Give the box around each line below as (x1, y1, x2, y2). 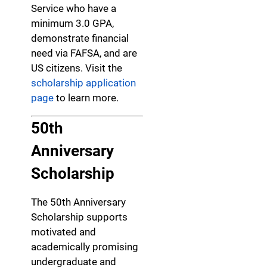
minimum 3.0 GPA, (31, 17, 114, 30)
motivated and (31, 226, 96, 238)
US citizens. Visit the (31, 62, 122, 74)
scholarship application (31, 77, 136, 89)
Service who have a (31, 2, 116, 15)
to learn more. (54, 92, 119, 104)
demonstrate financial (31, 32, 129, 45)
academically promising (31, 241, 138, 253)
